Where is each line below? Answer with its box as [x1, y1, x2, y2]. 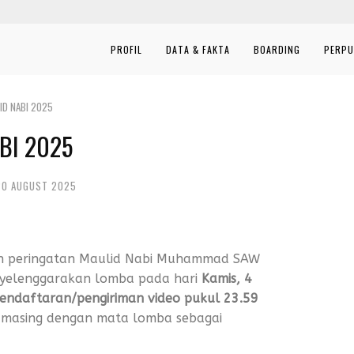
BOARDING [254, 43, 300, 56]
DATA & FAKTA [166, 43, 230, 56]
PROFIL [111, 43, 142, 56]
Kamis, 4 [201, 271, 252, 286]
